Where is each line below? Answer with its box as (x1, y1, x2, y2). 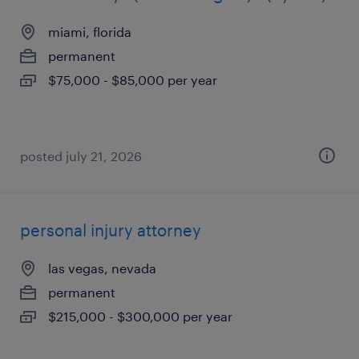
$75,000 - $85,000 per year (48, 72, 217, 87)
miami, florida (48, 24, 131, 39)
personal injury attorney (20, 220, 201, 240)
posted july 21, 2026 (20, 148, 142, 163)
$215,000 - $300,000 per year (48, 309, 232, 324)
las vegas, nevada (48, 260, 156, 276)
